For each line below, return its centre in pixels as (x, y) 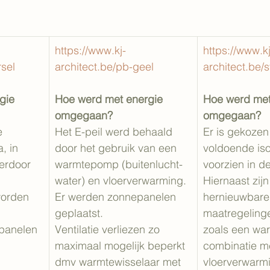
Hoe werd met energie (110, 99)
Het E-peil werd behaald (115, 132)
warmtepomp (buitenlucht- (119, 164)
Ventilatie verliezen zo (109, 229)
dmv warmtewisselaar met (119, 262)
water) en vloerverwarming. (122, 181)
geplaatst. (79, 213)
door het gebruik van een (117, 148)
